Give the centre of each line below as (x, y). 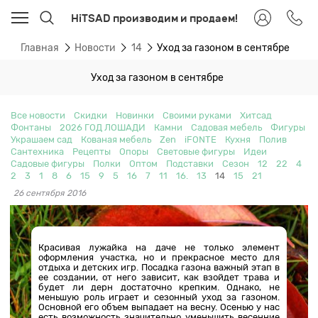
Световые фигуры (196, 151)
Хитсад (256, 115)
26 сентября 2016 (50, 193)
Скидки (91, 115)
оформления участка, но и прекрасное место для (159, 257)
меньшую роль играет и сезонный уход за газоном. (159, 297)
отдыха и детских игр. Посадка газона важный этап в (159, 267)
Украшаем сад (42, 139)
